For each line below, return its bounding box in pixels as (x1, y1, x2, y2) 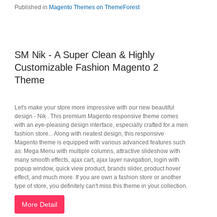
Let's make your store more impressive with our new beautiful (15, 104, 174, 111)
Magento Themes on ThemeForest (49, 4, 139, 11)
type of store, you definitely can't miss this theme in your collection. (15, 183, 187, 189)
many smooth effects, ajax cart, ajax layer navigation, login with (15, 156, 179, 163)
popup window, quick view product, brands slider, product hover (15, 165, 181, 172)
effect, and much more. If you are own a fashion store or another (15, 174, 181, 181)
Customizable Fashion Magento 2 (15, 62, 158, 73)
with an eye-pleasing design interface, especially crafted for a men (15, 122, 188, 128)
